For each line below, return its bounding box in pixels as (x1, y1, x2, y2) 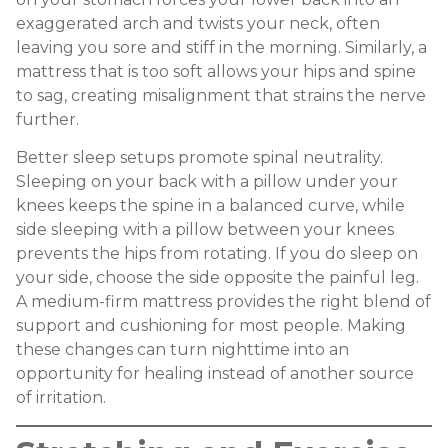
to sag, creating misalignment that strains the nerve (16, 85, 426, 105)
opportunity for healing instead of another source (16, 364, 414, 384)
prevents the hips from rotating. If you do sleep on (16, 244, 418, 264)
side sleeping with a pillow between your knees (16, 220, 394, 240)
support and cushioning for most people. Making (16, 316, 406, 336)
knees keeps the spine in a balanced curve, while (16, 196, 405, 216)
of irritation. (16, 388, 106, 408)
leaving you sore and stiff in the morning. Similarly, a (16, 37, 427, 57)
